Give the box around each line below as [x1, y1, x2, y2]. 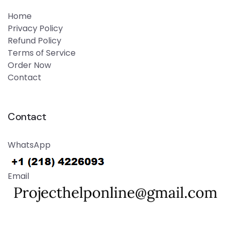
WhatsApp [8, 139, 51, 151]
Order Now [8, 59, 51, 72]
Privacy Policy [8, 22, 63, 35]
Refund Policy [8, 35, 61, 47]
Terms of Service [8, 47, 76, 59]
